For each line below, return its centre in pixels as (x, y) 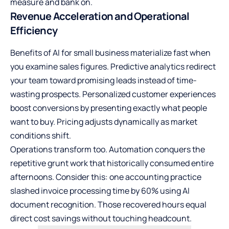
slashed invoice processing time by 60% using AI (100, 191)
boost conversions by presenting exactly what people (109, 108)
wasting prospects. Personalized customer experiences (113, 94)
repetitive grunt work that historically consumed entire (112, 163)
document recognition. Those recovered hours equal (108, 205)
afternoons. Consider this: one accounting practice (106, 177)
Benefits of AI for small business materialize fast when (110, 53)
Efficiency (34, 31)
